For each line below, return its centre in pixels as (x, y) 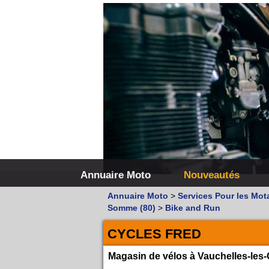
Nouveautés (211, 175)
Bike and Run (193, 208)
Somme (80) (133, 208)
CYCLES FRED (154, 234)
